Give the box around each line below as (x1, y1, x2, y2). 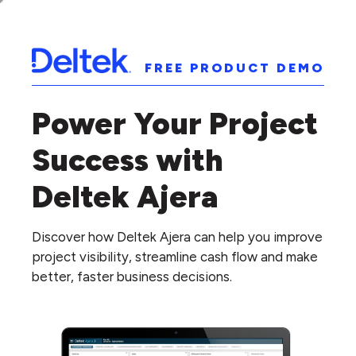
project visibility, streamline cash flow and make (32, 249, 318, 265)
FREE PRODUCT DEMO (145, 60, 324, 75)
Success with (32, 141, 223, 180)
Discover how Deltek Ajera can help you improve (32, 229, 323, 246)
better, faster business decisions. (32, 269, 232, 285)
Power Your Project (32, 105, 318, 143)
